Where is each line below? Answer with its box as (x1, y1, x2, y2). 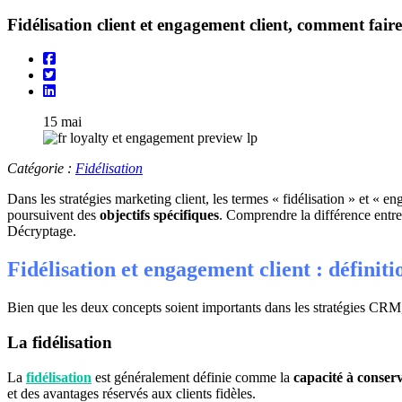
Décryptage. (7, 223, 76, 240)
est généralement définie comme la (92, 369, 293, 385)
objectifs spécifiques (100, 207, 219, 223)
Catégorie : (7, 161, 75, 177)
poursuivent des (7, 207, 100, 223)
